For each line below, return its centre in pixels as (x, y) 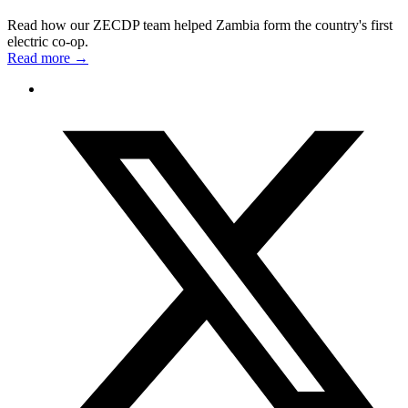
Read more (41, 58)
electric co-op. (48, 42)
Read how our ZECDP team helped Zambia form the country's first (200, 25)
